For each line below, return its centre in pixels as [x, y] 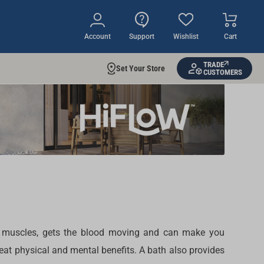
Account [98, 37]
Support [142, 37]
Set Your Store [141, 68]
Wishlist [186, 37]
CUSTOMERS [223, 72]
